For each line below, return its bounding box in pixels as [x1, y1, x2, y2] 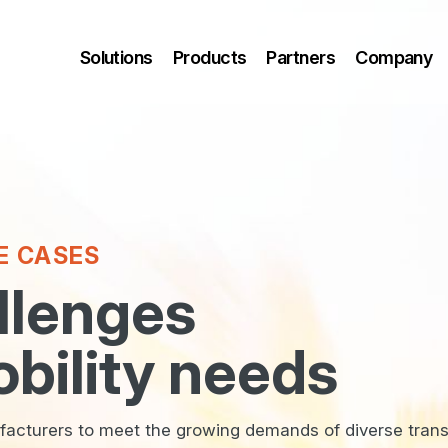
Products [172, 47, 247, 68]
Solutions [79, 47, 153, 68]
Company [355, 47, 433, 68]
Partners [266, 47, 336, 68]
